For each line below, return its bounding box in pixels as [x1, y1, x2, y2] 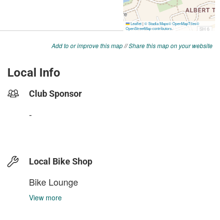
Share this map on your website [129, 41, 213, 50]
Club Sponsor [29, 88, 82, 99]
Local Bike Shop [29, 156, 92, 167]
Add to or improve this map [52, 41, 123, 50]
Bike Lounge [29, 175, 78, 189]
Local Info [7, 66, 60, 80]
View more [29, 192, 62, 203]
